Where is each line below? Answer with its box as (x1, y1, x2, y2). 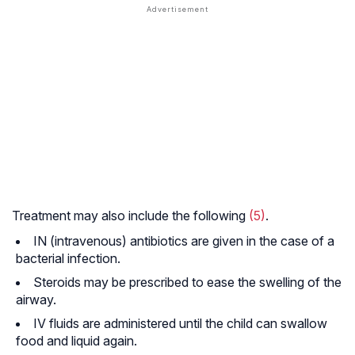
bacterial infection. (16, 250, 120, 267)
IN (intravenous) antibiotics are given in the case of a (33, 233, 334, 250)
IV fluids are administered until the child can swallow (33, 315, 327, 332)
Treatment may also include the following (12, 208, 249, 224)
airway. (16, 292, 56, 308)
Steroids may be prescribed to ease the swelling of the (33, 274, 342, 291)
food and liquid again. (16, 333, 137, 349)
